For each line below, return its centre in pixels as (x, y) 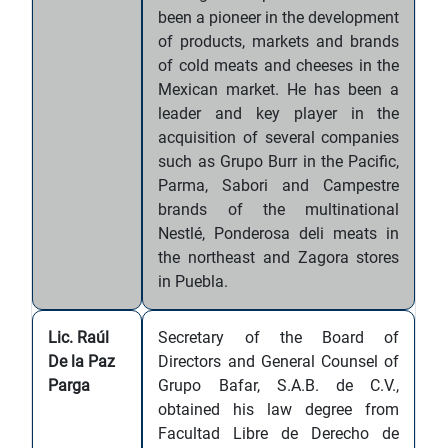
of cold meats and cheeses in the (279, 65)
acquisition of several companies (279, 137)
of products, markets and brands (279, 41)
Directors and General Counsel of (279, 361)
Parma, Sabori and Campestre (279, 185)
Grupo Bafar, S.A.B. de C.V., (279, 385)
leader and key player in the (279, 113)
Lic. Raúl (79, 337)
